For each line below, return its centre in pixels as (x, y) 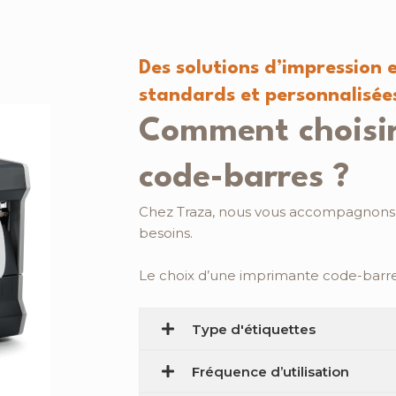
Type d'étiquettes (253, 329)
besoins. (165, 233)
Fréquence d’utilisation (270, 371)
